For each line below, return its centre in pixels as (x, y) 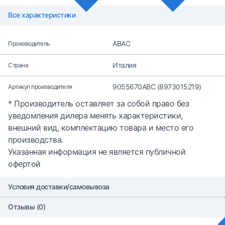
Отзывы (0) (27, 207)
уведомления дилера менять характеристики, (95, 116)
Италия (124, 65)
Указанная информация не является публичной (97, 152)
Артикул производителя (40, 87)
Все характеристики (42, 15)
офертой (24, 164)
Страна (18, 65)
